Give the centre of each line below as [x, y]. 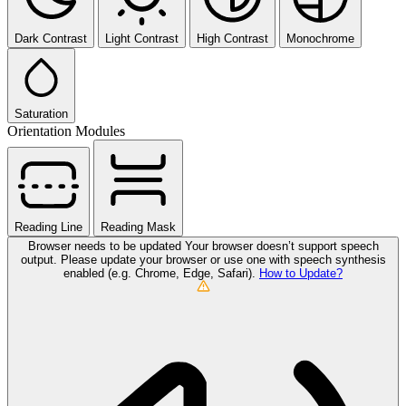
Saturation [41, 114]
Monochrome [320, 39]
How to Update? [301, 273]
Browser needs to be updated [106, 246]
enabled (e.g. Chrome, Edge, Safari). [161, 273]
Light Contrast [142, 39]
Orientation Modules [66, 131]
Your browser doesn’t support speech [281, 246]
